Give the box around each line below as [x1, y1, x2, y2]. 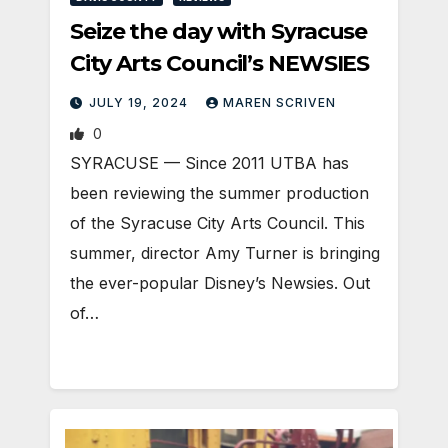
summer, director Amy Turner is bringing [70, 242, 380, 263]
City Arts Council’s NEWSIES [70, 49, 370, 77]
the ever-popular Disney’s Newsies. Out [70, 272, 370, 293]
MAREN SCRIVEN [223, 94, 336, 110]
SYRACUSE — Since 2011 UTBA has [70, 152, 349, 173]
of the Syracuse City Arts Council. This [70, 212, 365, 233]
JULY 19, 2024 [89, 94, 192, 110]
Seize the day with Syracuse [70, 17, 368, 45]
